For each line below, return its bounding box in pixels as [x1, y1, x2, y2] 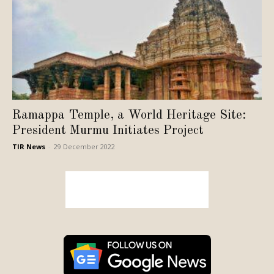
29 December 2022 [54, 142, 115, 152]
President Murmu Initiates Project [12, 124, 204, 138]
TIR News [12, 142, 45, 152]
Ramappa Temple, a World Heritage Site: [12, 109, 246, 122]
